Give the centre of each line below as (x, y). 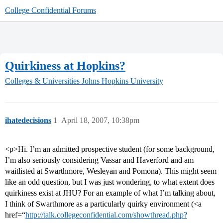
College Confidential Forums (51, 10)
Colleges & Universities (42, 81)
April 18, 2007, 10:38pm (100, 120)
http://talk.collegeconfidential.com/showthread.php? (106, 215)
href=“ (15, 215)
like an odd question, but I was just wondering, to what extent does (110, 182)
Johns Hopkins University (122, 81)
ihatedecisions (28, 120)
